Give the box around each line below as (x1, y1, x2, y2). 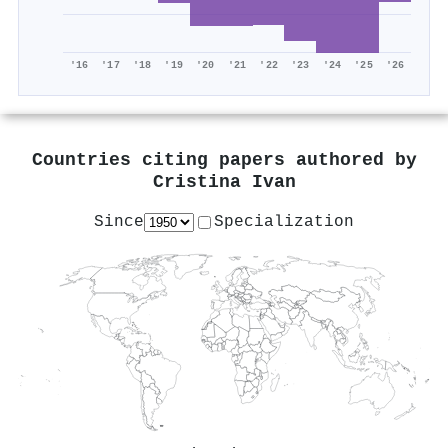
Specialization (214, 212, 354, 231)
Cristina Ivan (152, 172, 296, 194)
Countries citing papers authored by (31, 150, 417, 172)
